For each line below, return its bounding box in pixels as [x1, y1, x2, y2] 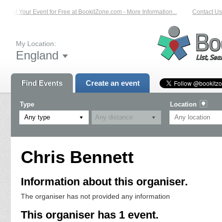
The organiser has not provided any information [21, 192, 170, 201]
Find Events [21, 78, 62, 87]
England [16, 48, 58, 62]
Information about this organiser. [21, 175, 188, 188]
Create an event [85, 78, 140, 87]
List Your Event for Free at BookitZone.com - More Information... [3, 8, 173, 15]
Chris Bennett [21, 147, 134, 166]
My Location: [16, 39, 56, 48]
